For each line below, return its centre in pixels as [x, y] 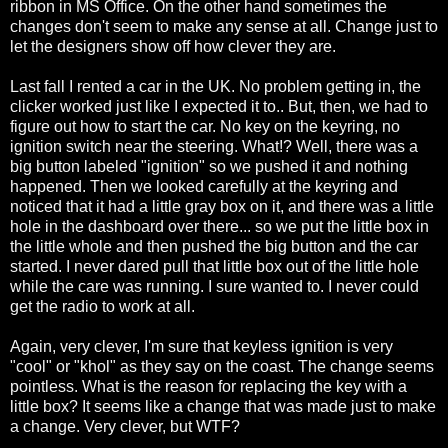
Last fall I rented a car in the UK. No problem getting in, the [215, 86]
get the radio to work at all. [102, 306]
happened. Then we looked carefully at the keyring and [204, 186]
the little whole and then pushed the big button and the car [214, 246]
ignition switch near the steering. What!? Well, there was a [214, 146]
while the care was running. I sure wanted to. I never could [214, 286]
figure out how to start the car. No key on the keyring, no [205, 126]
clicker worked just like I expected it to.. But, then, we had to [219, 106]
